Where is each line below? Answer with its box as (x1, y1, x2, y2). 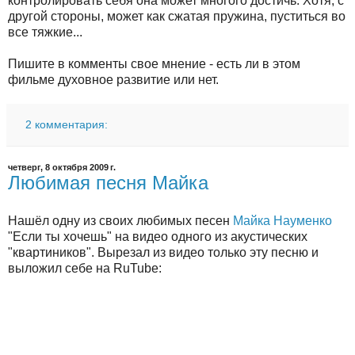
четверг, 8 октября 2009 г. (8, 162, 116, 172)
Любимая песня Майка (8, 171, 208, 193)
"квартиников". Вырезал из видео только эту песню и (8, 245, 319, 259)
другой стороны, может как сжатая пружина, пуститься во (8, 9, 345, 23)
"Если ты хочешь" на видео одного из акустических (8, 229, 307, 243)
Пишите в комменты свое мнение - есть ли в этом (8, 56, 300, 71)
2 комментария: (25, 117, 109, 131)
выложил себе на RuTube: (8, 261, 162, 275)
